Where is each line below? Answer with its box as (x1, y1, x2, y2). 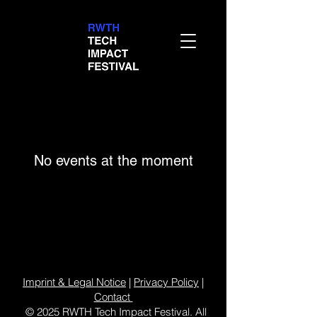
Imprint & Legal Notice (23, 275, 126, 289)
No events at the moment (33, 152, 193, 169)
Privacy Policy (134, 275, 199, 289)
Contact (93, 290, 133, 304)
